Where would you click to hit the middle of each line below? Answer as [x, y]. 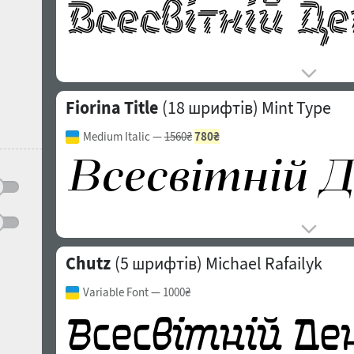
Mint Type [296, 107]
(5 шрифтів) [156, 263]
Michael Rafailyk [264, 263]
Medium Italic [116, 136]
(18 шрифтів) [208, 107]
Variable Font [115, 292]
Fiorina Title [111, 107]
